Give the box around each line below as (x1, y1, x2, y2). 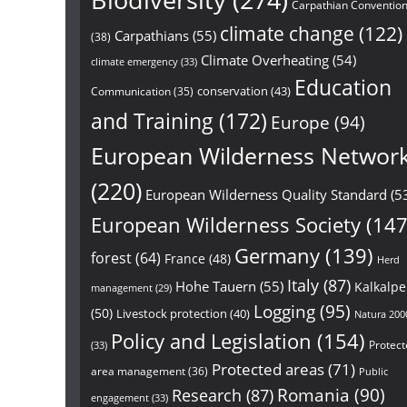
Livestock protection (116, 305, 227, 322)
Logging (253, 300, 315, 323)
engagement (91, 391, 149, 404)
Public (359, 364, 388, 378)
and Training (91, 106, 213, 135)
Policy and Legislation (111, 327, 312, 355)
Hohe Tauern (175, 277, 256, 295)
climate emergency (91, 55, 178, 68)
